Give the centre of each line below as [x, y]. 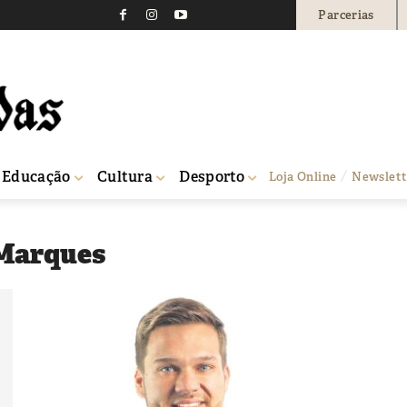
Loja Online [303, 176]
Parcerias [346, 15]
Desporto [212, 176]
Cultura [125, 176]
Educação [36, 176]
